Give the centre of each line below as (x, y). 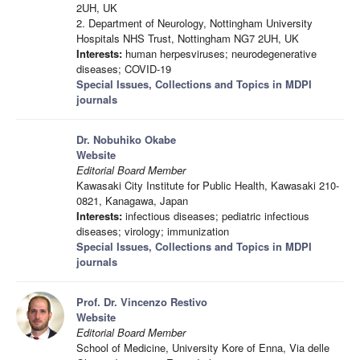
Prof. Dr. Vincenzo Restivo (142, 302)
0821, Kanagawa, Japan (132, 200)
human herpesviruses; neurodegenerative (219, 53)
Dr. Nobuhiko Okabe (126, 139)
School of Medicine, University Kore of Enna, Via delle (203, 348)
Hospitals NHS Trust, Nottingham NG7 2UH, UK (188, 38)
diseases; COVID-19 (124, 69)
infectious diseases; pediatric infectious (216, 216)
